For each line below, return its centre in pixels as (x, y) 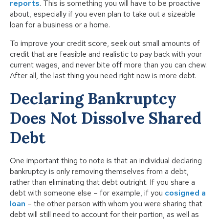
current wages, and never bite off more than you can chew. (108, 65)
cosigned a (185, 193)
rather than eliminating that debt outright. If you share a (102, 182)
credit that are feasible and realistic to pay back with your (106, 54)
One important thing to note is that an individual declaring (106, 161)
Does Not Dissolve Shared (106, 118)
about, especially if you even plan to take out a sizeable (103, 14)
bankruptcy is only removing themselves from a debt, (99, 172)
